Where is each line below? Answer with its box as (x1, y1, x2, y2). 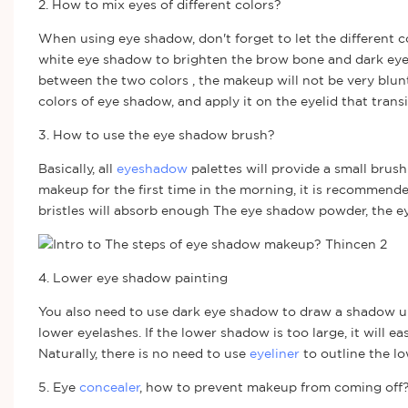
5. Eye (37, 379, 79, 394)
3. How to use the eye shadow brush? (37, 127, 275, 142)
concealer (78, 379, 140, 394)
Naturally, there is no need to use (37, 345, 250, 361)
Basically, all (37, 160, 117, 176)
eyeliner (249, 345, 300, 361)
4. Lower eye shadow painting (37, 270, 228, 285)
